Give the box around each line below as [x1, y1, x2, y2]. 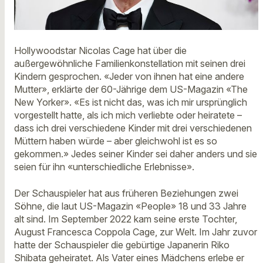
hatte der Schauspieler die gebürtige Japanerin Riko [14, 238, 230, 251]
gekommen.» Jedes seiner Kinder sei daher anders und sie [14, 148, 257, 160]
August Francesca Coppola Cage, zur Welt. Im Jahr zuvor [14, 225, 257, 238]
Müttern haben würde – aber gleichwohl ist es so [14, 135, 217, 147]
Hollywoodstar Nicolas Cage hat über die [14, 45, 187, 57]
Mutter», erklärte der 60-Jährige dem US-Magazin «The [14, 83, 248, 96]
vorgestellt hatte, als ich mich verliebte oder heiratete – [14, 109, 242, 122]
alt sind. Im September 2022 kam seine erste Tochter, [14, 213, 237, 225]
